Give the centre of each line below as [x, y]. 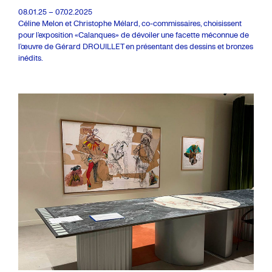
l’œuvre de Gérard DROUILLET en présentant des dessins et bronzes [136, 46]
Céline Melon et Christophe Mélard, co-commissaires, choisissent [130, 23]
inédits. [31, 58]
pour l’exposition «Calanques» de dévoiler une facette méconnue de [134, 35]
